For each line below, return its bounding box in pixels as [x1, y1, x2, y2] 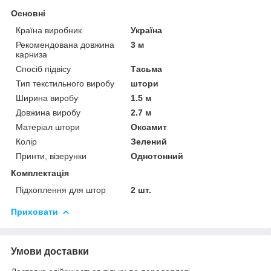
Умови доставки [11, 246, 89, 256]
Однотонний [131, 151, 184, 161]
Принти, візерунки [16, 151, 87, 161]
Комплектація [11, 168, 69, 178]
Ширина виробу [16, 93, 78, 103]
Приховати [11, 206, 58, 217]
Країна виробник [16, 25, 82, 35]
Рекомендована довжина [16, 39, 114, 50]
